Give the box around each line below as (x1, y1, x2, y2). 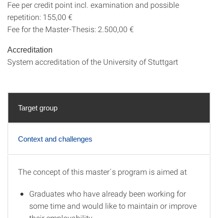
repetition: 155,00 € (7, 12, 73, 22)
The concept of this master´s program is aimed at (18, 166, 187, 177)
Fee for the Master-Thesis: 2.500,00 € (7, 24, 134, 34)
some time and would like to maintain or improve (29, 200, 197, 211)
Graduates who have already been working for (29, 188, 186, 199)
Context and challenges (18, 135, 92, 143)
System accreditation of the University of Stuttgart (7, 56, 178, 67)
